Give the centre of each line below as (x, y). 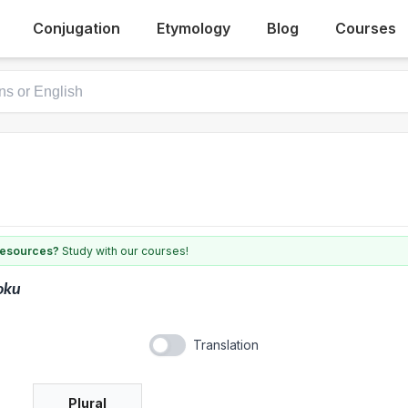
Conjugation (77, 28)
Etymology (194, 28)
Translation (226, 345)
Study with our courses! (124, 251)
